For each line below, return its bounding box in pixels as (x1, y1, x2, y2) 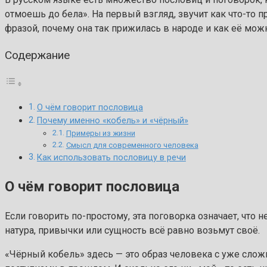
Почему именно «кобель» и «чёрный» (36, 116, 188, 126)
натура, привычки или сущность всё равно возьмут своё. (5, 225, 260, 236)
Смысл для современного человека (66, 141, 198, 150)
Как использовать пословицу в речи (36, 153, 186, 163)
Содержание (5, 48, 70, 62)
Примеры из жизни (66, 129, 135, 138)
